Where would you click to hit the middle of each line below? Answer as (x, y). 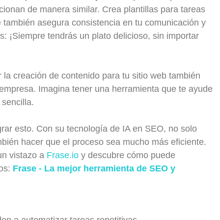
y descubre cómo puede (127, 155)
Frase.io (63, 155)
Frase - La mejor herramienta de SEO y (94, 168)
